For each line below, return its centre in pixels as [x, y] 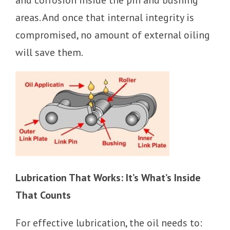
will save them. [49, 52]
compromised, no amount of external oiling [113, 35]
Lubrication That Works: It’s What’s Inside [108, 178]
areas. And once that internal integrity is [105, 17]
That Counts [43, 195]
